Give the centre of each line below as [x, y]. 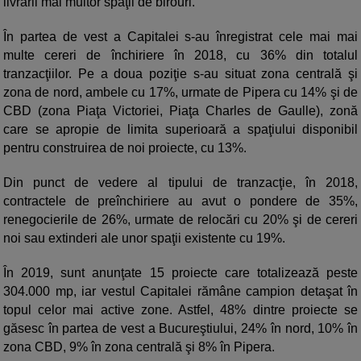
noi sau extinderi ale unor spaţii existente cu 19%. [144, 239]
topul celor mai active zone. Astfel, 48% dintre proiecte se [180, 310]
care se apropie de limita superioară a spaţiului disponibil [180, 130]
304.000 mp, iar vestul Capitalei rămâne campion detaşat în [180, 292]
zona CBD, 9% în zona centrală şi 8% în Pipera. [139, 347]
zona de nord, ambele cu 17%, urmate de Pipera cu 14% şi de [180, 93]
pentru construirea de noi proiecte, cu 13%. [125, 148]
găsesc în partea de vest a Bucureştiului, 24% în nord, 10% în [180, 329]
